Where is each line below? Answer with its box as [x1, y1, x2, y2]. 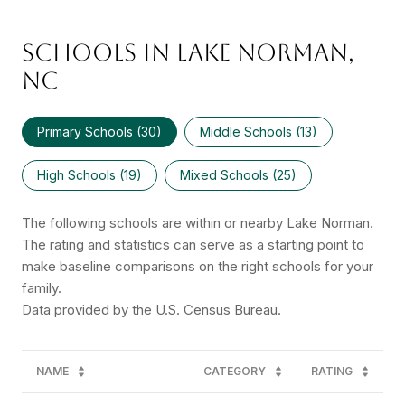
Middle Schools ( [200, 124, 300, 140]
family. [22, 279, 61, 297]
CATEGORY [203, 364, 266, 379]
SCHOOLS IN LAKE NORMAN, [22, 39, 354, 67]
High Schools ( [37, 167, 124, 184]
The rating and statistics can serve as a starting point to [22, 236, 364, 254]
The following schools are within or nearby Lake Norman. [22, 214, 373, 232]
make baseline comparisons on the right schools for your [22, 258, 373, 276]
